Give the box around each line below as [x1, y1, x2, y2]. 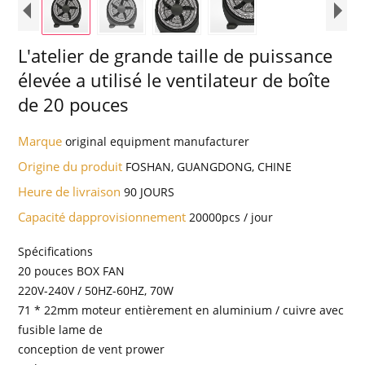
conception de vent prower [18, 341, 165, 357]
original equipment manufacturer [65, 133, 250, 149]
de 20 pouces [18, 91, 130, 117]
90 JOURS [124, 183, 175, 200]
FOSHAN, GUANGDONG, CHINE [125, 158, 292, 174]
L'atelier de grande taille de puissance [18, 42, 333, 68]
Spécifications [18, 243, 94, 259]
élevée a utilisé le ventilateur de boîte [18, 67, 331, 92]
